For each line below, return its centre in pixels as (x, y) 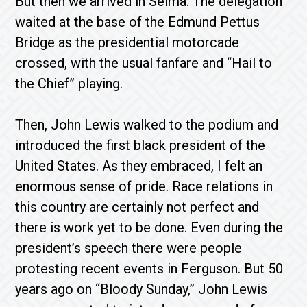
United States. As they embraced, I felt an (139, 166)
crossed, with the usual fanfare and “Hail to (144, 63)
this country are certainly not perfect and (137, 207)
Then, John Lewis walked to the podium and (147, 125)
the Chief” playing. (69, 84)
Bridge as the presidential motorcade (127, 42)
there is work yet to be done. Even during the (149, 228)
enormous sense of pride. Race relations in (144, 186)
